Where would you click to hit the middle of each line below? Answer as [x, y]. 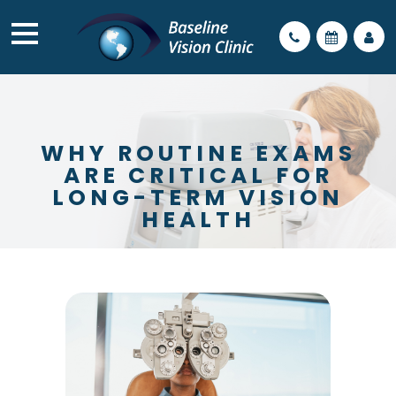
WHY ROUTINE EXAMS [198, 153]
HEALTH [198, 220]
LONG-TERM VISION [198, 198]
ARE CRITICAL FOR [198, 175]
